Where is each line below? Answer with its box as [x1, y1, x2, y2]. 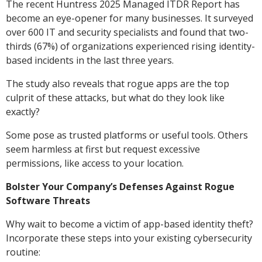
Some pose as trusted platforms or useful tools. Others [6, 128, 248, 142]
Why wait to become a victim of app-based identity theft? [6, 217, 253, 230]
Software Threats [6, 194, 90, 207]
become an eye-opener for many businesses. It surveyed [6, 11, 253, 25]
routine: [6, 245, 40, 258]
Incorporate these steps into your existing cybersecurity [6, 231, 252, 244]
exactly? [6, 105, 40, 118]
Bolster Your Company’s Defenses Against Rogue [6, 180, 235, 193]
